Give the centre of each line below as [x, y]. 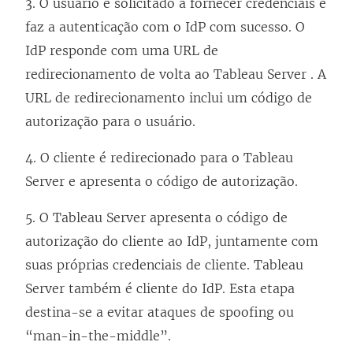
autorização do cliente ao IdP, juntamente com [172, 241]
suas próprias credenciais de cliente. [139, 264]
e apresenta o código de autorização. [181, 181]
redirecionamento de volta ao [119, 74]
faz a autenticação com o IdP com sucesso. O [165, 26]
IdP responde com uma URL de [122, 50]
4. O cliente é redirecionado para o [134, 157]
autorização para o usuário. [110, 121]
